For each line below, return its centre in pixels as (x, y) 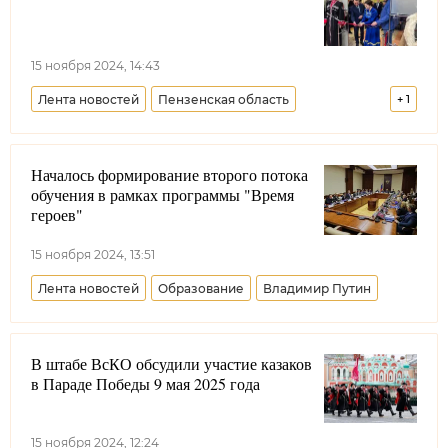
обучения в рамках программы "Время (162, 194)
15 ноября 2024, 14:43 (95, 65)
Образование (201, 288)
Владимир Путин (317, 288)
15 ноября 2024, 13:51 (93, 254)
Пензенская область (223, 99)
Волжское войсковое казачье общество (165, 135)
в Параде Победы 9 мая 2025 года (145, 383)
